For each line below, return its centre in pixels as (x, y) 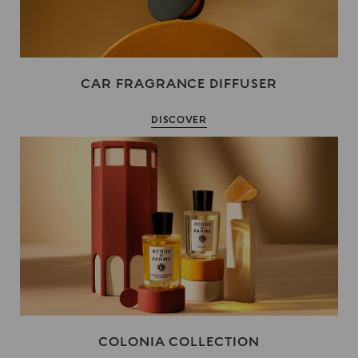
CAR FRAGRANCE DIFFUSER (179, 84)
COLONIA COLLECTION (179, 342)
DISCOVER (179, 120)
